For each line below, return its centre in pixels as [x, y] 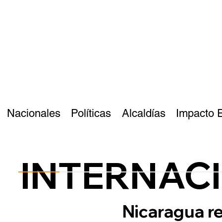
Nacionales [34, 113]
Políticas [91, 113]
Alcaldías [143, 113]
